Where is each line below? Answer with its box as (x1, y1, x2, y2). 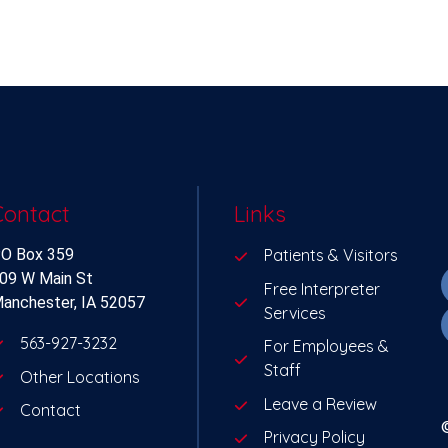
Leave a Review (263, 393, 377, 414)
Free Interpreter (263, 278, 380, 299)
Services (263, 302, 326, 323)
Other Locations (20, 366, 140, 387)
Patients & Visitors (263, 245, 398, 265)
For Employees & (263, 336, 389, 357)
